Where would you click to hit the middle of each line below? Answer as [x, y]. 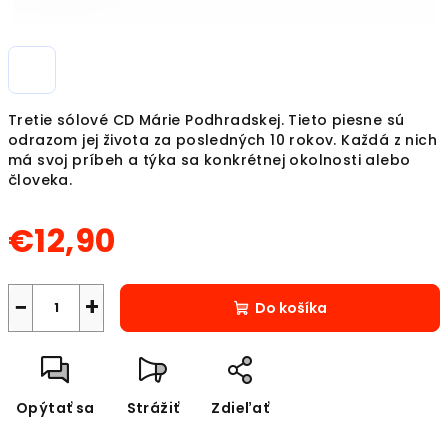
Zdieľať [240, 408]
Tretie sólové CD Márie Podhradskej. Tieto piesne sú [206, 120]
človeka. [42, 180]
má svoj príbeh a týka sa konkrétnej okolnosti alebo [209, 160]
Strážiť [153, 408]
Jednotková [53, 277]
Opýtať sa [55, 408]
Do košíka [290, 308]
